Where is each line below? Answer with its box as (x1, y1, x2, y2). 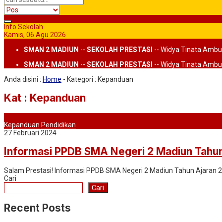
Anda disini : (4, 75, 41, 83)
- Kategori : (61, 75, 98, 83)
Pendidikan (41, 120, 76, 129)
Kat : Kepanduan (4, 92, 86, 105)
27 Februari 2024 (4, 128, 56, 137)
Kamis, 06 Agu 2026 (4, 31, 66, 39)
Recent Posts (4, 202, 71, 215)
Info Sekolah (4, 23, 43, 31)
